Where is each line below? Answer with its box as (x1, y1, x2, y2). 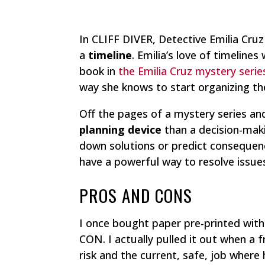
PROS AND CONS (79, 182, 193, 208)
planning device (79, 122, 162, 137)
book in (79, 64, 119, 79)
